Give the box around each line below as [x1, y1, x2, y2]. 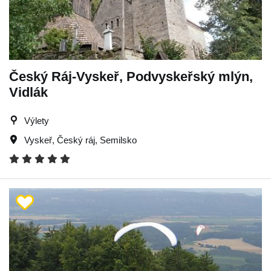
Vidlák [9, 84, 48, 100]
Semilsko [100, 134, 137, 145]
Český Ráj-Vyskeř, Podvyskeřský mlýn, [9, 68, 253, 84]
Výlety [24, 115, 49, 126]
